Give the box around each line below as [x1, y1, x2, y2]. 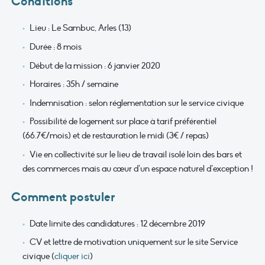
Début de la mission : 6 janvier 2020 [29, 60, 160, 71]
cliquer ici [54, 251, 90, 262]
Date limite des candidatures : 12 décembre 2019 [29, 218, 205, 229]
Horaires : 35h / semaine [29, 79, 118, 90]
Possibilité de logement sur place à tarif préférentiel [29, 116, 216, 127]
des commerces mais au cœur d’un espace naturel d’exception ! [22, 163, 253, 174]
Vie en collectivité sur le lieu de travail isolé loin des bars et [29, 148, 242, 160]
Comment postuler [11, 189, 115, 205]
